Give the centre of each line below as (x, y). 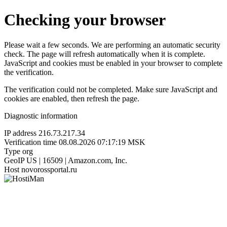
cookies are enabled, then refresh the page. (72, 98)
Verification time (30, 142)
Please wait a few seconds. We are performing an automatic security (112, 45)
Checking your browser (85, 20)
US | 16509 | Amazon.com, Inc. (77, 160)
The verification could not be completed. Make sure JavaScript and (111, 89)
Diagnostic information (41, 116)
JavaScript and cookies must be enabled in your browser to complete (113, 63)
